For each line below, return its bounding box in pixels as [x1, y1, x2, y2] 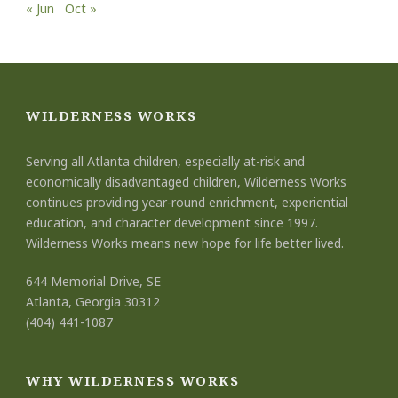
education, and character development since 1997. [26, 214, 318, 231]
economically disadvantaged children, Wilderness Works [26, 173, 346, 190]
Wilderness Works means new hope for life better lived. [26, 235, 344, 251]
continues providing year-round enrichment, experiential [26, 194, 348, 211]
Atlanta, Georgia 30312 [26, 293, 160, 310]
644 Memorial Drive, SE [26, 273, 161, 290]
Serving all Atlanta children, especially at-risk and [26, 153, 305, 170]
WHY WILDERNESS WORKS [26, 371, 239, 389]
